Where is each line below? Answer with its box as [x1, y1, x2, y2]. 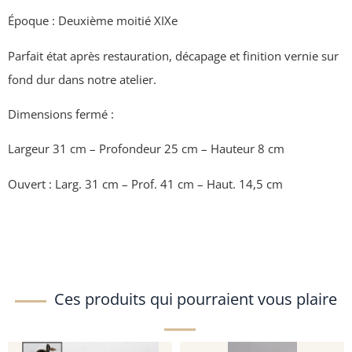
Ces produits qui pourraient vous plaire [54, 288, 337, 310]
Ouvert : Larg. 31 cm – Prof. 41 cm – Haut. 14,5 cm [8, 175, 283, 192]
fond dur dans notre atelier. [8, 71, 156, 87]
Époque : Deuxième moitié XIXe [8, 13, 178, 29]
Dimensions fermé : [8, 105, 114, 122]
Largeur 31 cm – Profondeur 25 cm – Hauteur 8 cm [8, 141, 284, 157]
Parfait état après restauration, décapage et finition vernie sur [8, 47, 339, 64]
